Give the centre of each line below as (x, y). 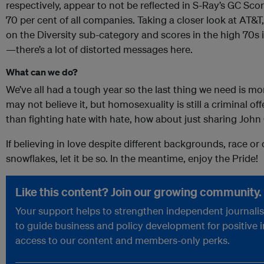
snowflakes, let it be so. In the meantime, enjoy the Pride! (132, 159)
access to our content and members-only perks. (123, 240)
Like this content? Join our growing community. (138, 192)
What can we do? (42, 72)
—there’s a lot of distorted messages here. (99, 49)
